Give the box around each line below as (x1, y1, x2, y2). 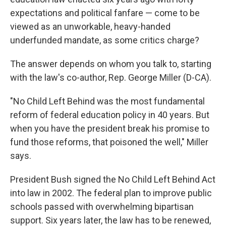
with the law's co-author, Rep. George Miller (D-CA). (10, 72, 211, 83)
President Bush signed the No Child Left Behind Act (10, 174, 215, 185)
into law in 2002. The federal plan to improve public (10, 188, 212, 198)
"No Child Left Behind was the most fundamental (10, 96, 205, 106)
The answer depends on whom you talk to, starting (10, 59, 211, 69)
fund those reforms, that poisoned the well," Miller (10, 137, 208, 147)
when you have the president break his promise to (10, 123, 209, 134)
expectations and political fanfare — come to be (10, 8, 200, 18)
